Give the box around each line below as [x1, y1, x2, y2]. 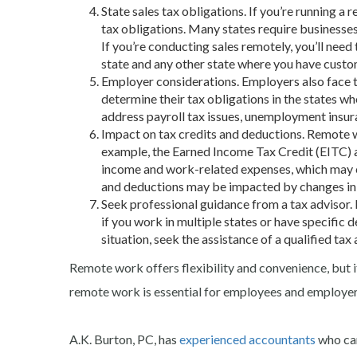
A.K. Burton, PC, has [69, 331, 179, 347]
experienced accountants [179, 331, 318, 347]
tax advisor [290, 195, 350, 211]
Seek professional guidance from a [101, 195, 290, 211]
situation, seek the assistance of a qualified [101, 230, 334, 246]
